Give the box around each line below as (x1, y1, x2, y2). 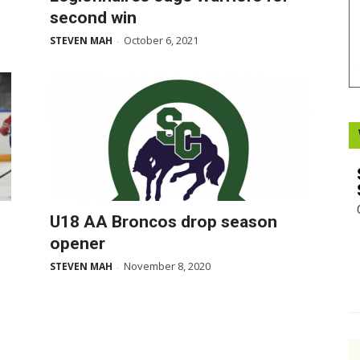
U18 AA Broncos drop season (50, 212, 277, 231)
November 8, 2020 (124, 259, 211, 273)
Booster (179, 13, 219, 27)
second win (50, 8, 137, 27)
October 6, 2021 (124, 33, 198, 47)
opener (50, 234, 105, 253)
